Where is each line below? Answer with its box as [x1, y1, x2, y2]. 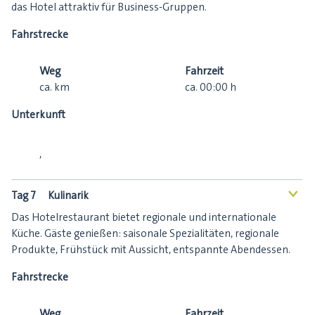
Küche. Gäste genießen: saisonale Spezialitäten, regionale [11, 226, 279, 241]
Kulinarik [47, 188, 89, 203]
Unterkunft [11, 108, 65, 122]
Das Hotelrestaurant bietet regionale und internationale [11, 210, 276, 225]
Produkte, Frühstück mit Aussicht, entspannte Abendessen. [11, 243, 290, 257]
